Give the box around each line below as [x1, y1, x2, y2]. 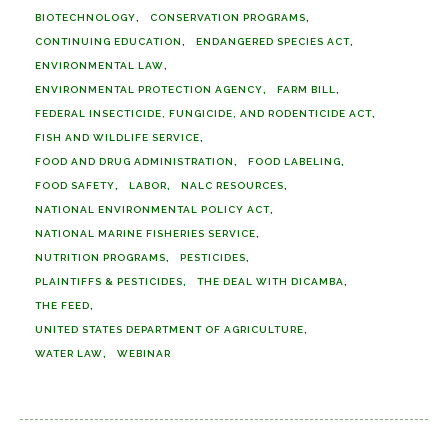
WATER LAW [35, 348, 103, 359]
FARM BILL [277, 84, 336, 95]
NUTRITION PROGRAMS [35, 252, 166, 263]
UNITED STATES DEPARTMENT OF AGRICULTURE [35, 324, 304, 335]
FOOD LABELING [248, 156, 341, 167]
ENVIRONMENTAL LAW [35, 60, 164, 71]
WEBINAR [117, 348, 171, 359]
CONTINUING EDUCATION [35, 36, 182, 47]
